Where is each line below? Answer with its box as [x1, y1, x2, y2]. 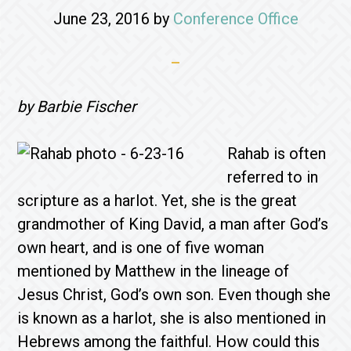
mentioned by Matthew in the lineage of [17, 262, 290, 280]
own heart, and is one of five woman [17, 238, 265, 257]
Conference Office [172, 9, 299, 28]
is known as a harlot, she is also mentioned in [17, 309, 327, 327]
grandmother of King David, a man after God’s [17, 215, 329, 233]
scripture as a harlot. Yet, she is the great [17, 191, 298, 210]
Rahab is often [227, 144, 327, 163]
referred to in [227, 168, 319, 186]
